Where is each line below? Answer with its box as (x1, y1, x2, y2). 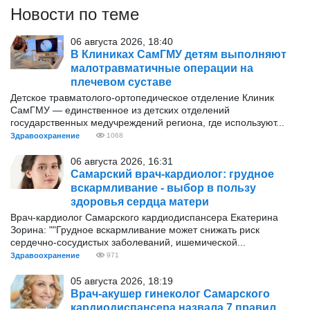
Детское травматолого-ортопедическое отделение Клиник (10, 92, 274, 103)
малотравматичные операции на (71, 62, 253, 74)
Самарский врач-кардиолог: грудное (71, 168, 274, 180)
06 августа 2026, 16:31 (71, 156, 173, 167)
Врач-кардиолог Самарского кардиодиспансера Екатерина (10, 212, 278, 223)
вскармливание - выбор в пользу (71, 182, 256, 194)
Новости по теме (10, 5, 139, 24)
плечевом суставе (71, 76, 172, 88)
